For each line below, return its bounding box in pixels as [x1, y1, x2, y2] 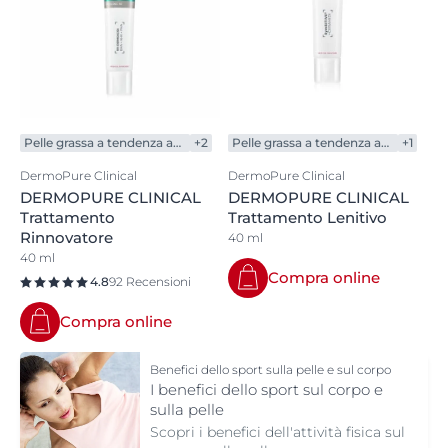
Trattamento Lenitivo [228, 208, 387, 227]
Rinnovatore [20, 228, 113, 247]
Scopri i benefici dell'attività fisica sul [150, 423, 405, 441]
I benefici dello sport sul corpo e [150, 380, 383, 399]
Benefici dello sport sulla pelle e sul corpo [150, 362, 391, 377]
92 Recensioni [109, 274, 191, 289]
